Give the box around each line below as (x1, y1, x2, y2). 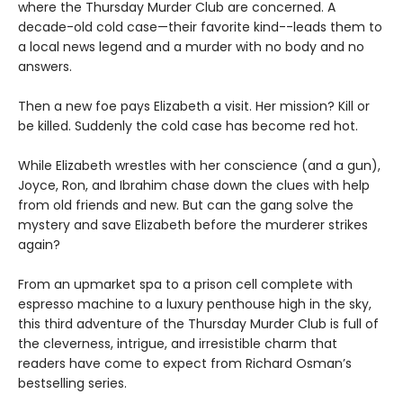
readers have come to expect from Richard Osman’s (18, 354, 352, 372)
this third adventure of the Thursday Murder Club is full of (18, 314, 379, 333)
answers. (18, 57, 72, 76)
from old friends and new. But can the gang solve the (18, 195, 354, 214)
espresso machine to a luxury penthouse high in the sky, (18, 294, 372, 313)
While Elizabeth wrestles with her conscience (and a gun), (18, 156, 381, 175)
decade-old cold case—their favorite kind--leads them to (18, 17, 382, 36)
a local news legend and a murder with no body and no (18, 37, 364, 56)
